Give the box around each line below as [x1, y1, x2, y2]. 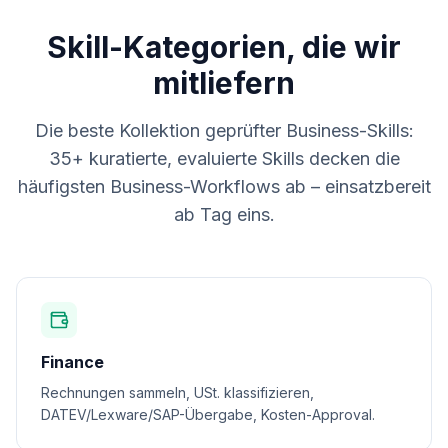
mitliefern [153, 65, 295, 101]
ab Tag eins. [173, 204, 275, 225]
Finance [41, 352, 104, 372]
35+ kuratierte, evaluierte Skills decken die [48, 148, 400, 169]
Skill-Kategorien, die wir [47, 29, 401, 65]
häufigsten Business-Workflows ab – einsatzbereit [17, 176, 431, 197]
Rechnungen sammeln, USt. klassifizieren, [41, 384, 314, 401]
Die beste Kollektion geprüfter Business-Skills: [34, 120, 414, 141]
